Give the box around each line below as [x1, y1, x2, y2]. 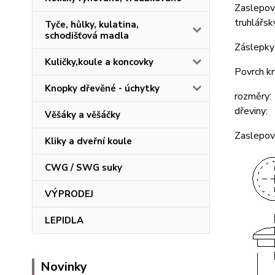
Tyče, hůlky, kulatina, [45, 18, 139, 31]
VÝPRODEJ [45, 188, 93, 200]
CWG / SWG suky [45, 161, 122, 174]
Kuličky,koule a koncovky [45, 56, 153, 68]
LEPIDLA [45, 214, 83, 227]
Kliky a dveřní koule [45, 135, 132, 147]
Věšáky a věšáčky [45, 109, 120, 121]
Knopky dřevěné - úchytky [45, 82, 160, 95]
